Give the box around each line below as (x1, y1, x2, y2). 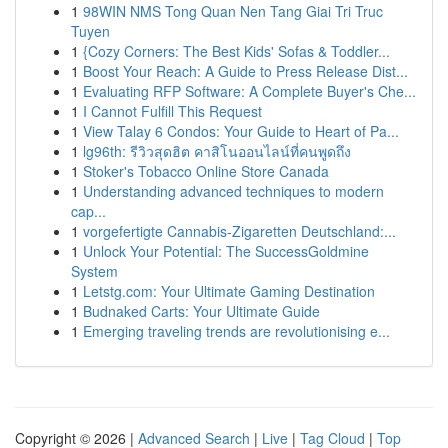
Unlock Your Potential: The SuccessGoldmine (83, 241, 369, 261)
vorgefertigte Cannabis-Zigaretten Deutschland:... (83, 221, 396, 241)
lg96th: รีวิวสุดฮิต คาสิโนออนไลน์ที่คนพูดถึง (83, 141, 351, 161)
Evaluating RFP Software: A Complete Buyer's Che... (83, 81, 416, 101)
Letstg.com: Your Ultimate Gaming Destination (83, 281, 375, 301)
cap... (71, 201, 106, 221)
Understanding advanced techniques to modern (83, 181, 384, 201)
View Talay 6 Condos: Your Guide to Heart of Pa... (83, 121, 399, 141)
